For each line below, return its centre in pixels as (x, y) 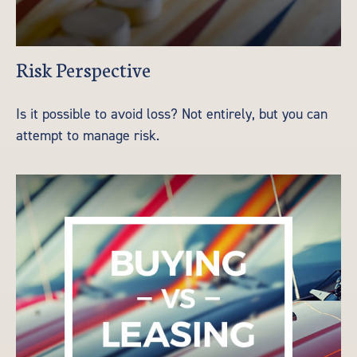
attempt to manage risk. (88, 135)
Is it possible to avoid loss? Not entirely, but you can (172, 114)
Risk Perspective (83, 68)
